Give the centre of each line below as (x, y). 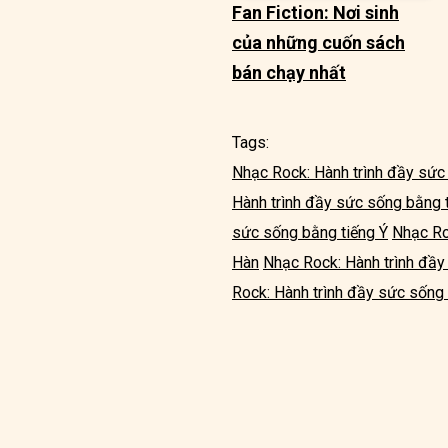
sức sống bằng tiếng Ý (310, 233)
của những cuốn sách (318, 43)
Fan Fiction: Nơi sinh (315, 13)
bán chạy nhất (289, 73)
